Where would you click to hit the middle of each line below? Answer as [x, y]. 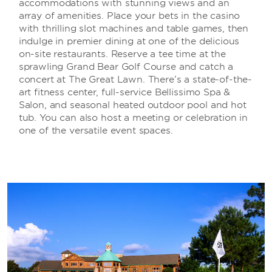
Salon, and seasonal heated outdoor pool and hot [132, 105]
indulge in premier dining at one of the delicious [129, 41]
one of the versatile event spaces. [96, 131]
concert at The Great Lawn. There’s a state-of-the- [135, 80]
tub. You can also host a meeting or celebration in [133, 118]
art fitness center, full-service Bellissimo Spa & [124, 92]
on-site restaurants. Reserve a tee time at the [122, 54]
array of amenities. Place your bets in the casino [129, 16]
